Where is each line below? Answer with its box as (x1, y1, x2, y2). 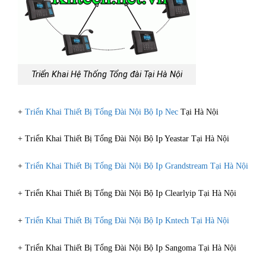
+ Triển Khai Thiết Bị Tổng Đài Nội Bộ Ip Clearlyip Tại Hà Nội (18, 189, 236, 198)
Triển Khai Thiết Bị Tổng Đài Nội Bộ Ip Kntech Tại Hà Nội (25, 216, 229, 225)
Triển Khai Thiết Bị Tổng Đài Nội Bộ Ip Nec (25, 107, 178, 116)
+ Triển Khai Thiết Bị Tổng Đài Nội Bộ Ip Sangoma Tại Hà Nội (18, 243, 236, 252)
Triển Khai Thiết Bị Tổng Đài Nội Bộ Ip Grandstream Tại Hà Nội (25, 161, 248, 171)
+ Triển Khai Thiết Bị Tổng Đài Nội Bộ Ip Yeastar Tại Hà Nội (18, 134, 229, 144)
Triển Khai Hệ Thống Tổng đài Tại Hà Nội (31, 69, 182, 80)
